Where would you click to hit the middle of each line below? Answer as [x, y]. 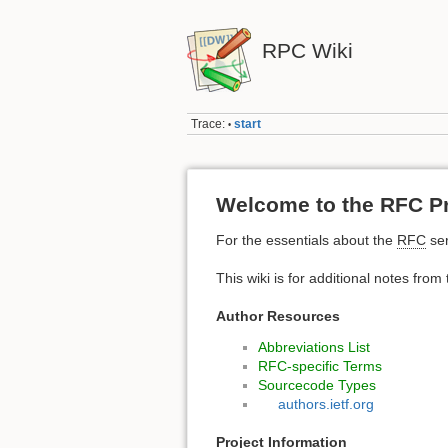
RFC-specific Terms [320, 365]
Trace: [208, 124]
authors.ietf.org [325, 403]
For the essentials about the [306, 239]
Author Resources [278, 315]
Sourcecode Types [317, 384]
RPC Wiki [307, 50]
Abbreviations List [314, 346]
